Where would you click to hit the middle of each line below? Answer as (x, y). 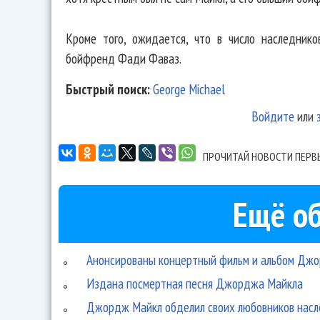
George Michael (189, 89)
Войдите (272, 116)
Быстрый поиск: (109, 89)
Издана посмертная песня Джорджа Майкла (195, 283)
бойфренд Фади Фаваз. (124, 58)
